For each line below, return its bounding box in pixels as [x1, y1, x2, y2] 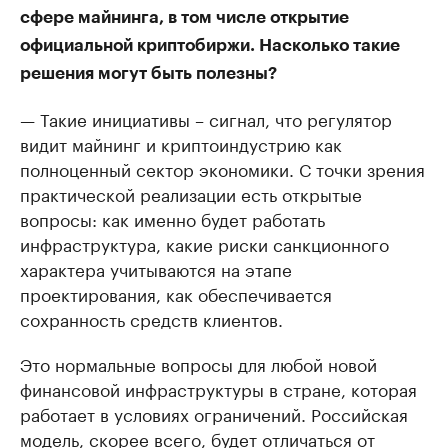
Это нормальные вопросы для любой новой [20, 349, 377, 376]
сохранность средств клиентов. [20, 304, 283, 331]
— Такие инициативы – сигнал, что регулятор [20, 104, 392, 131]
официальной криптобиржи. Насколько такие [20, 36, 400, 54]
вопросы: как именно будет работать [20, 204, 325, 231]
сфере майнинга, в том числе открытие [20, 8, 349, 26]
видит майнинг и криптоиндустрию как [20, 129, 342, 156]
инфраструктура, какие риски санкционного [20, 229, 389, 256]
